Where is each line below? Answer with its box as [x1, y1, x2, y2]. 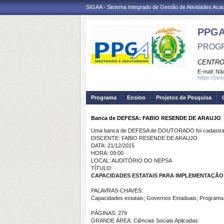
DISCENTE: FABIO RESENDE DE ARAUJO [91, 135, 197, 141]
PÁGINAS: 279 [91, 210, 127, 216]
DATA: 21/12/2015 [91, 142, 134, 148]
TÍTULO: [91, 165, 112, 171]
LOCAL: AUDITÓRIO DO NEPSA [91, 157, 172, 163]
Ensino [127, 94, 145, 100]
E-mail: [197, 68, 215, 74]
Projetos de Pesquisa [156, 94, 211, 100]
